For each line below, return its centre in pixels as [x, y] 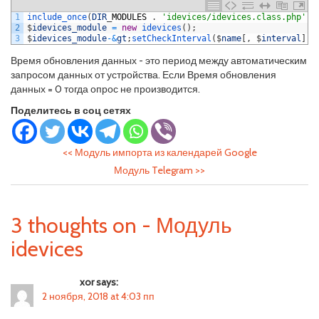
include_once [57, 17]
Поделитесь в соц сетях [71, 110]
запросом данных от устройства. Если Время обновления [143, 75]
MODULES [129, 17]
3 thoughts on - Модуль [121, 225]
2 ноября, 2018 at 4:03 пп [98, 296]
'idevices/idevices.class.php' [234, 17]
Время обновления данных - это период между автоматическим [159, 61]
